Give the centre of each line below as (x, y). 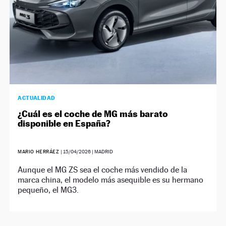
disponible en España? (64, 123)
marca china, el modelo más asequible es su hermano (111, 180)
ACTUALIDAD (37, 98)
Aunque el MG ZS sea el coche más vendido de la (103, 169)
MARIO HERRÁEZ (39, 151)
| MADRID (102, 151)
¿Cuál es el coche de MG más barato (93, 114)
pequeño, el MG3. (48, 190)
